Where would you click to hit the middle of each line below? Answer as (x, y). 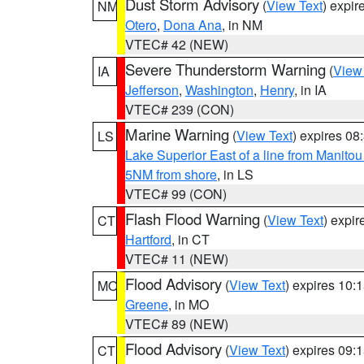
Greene (147, 304)
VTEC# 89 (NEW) (177, 324)
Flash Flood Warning (193, 219)
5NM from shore (171, 174)
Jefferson (152, 90)
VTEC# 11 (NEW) (177, 259)
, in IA (310, 90)
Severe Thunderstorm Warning (225, 69)
